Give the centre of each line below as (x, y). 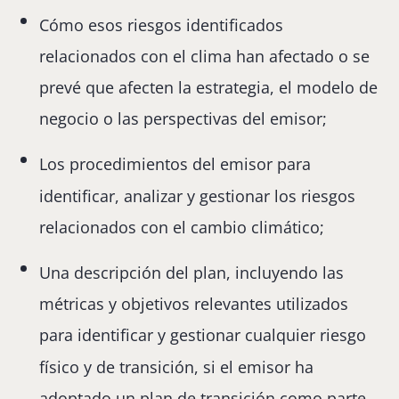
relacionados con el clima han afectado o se (205, 56)
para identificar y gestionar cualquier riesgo (203, 335)
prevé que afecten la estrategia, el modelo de (209, 88)
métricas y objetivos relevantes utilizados (194, 304)
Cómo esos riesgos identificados (162, 24)
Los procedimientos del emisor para (175, 164)
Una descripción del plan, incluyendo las (192, 273)
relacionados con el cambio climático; (182, 227)
